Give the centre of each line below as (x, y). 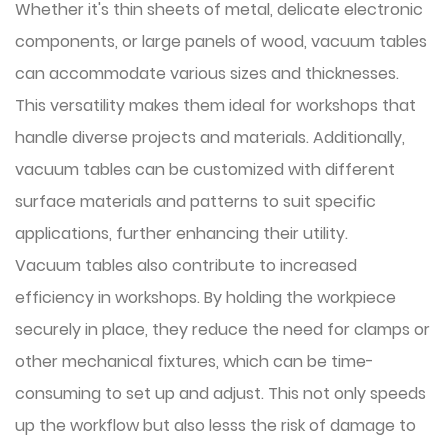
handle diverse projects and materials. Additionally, (210, 137)
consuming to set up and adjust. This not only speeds (220, 393)
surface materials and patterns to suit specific (195, 201)
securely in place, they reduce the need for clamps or (222, 329)
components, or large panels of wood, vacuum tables (221, 41)
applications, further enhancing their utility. (181, 233)
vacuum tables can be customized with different (205, 169)
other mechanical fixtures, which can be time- (194, 361)
